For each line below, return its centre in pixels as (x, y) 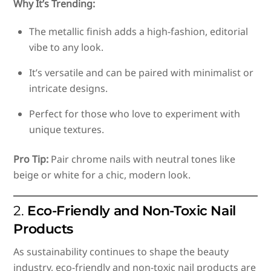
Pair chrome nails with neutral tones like (142, 159)
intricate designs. (68, 89)
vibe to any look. (66, 47)
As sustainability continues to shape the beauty (121, 252)
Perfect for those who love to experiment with (135, 114)
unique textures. (67, 130)
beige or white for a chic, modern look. (102, 175)
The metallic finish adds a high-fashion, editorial (139, 32)
